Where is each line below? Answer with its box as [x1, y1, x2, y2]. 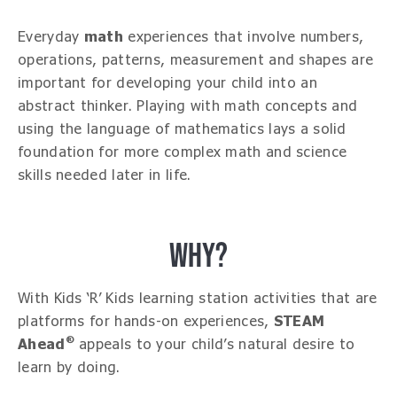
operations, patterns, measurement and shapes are [18, 52, 374, 67]
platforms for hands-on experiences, [18, 314, 274, 329]
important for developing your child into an [18, 75, 317, 90]
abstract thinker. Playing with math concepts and [18, 98, 358, 113]
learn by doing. [18, 360, 121, 375]
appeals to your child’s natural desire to [74, 337, 355, 352]
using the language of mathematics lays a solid [18, 121, 346, 136]
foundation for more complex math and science [18, 144, 347, 160]
